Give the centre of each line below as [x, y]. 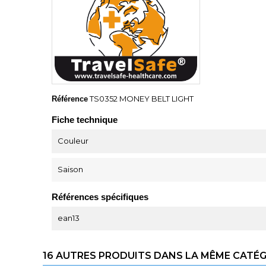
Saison [70, 169]
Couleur [73, 140]
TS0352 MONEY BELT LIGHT [142, 98]
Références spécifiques [100, 197]
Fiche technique [85, 119]
